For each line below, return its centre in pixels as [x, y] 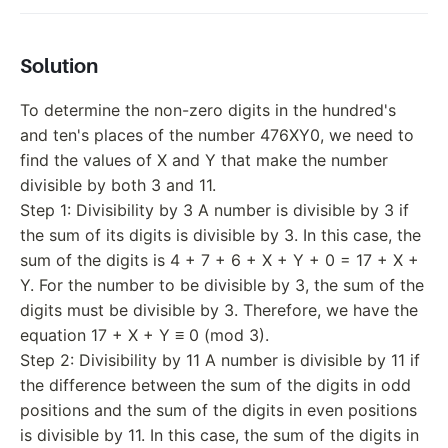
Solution [59, 66]
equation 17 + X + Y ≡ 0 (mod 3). [144, 335]
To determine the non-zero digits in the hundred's [208, 110]
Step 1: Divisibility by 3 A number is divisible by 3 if [214, 210]
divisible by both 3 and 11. [118, 185]
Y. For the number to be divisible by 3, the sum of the [222, 285]
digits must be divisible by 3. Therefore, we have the [219, 310]
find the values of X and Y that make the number [204, 160]
